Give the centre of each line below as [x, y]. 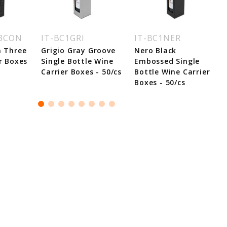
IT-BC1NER [158, 38]
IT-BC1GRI [63, 38]
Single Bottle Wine [77, 61]
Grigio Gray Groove [78, 50]
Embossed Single [167, 61]
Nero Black [156, 50]
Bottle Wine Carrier [172, 72]
